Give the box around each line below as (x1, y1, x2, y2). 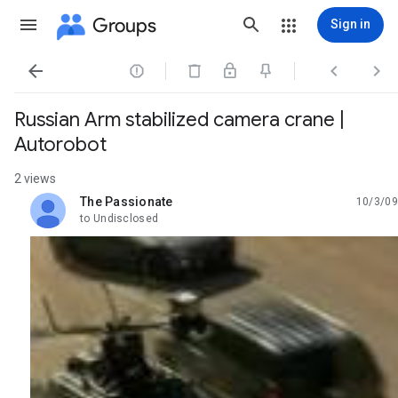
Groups (92, 12, 156, 37)
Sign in (330, 17, 370, 31)
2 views (14, 171, 56, 186)
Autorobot (14, 132, 107, 156)
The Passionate (80, 195, 173, 209)
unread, (80, 201, 123, 216)
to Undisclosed (80, 212, 159, 225)
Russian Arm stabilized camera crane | (14, 107, 345, 131)
